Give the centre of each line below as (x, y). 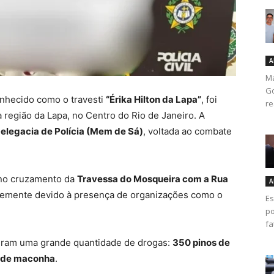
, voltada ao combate (187, 131)
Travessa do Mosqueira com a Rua (153, 179)
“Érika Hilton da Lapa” (154, 100)
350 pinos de (201, 243)
